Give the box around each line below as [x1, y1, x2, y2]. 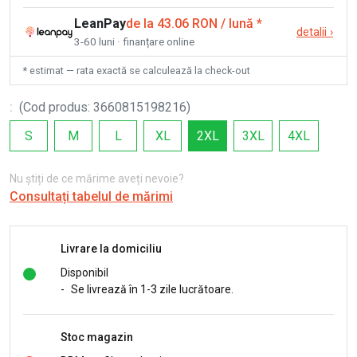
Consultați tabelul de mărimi [10, 189, 173, 205]
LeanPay [74, 16, 126, 32]
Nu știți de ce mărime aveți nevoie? [10, 172, 184, 186]
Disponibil [61, 266, 108, 280]
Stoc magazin [61, 330, 133, 343]
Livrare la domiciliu [61, 241, 162, 255]
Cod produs [23, 100, 88, 116]
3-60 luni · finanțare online [74, 35, 194, 49]
